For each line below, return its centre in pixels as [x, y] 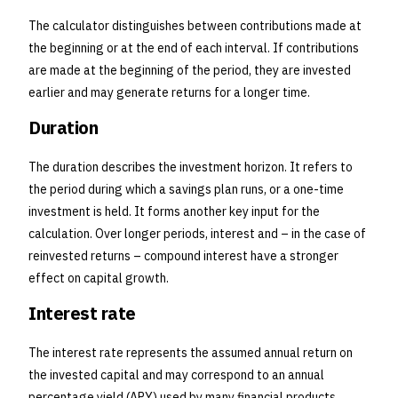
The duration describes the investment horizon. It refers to [191, 167]
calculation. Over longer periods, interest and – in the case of [197, 234]
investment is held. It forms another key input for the [174, 212]
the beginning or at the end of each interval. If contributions [194, 48]
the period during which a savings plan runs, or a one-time [186, 190]
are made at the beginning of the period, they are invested [190, 71]
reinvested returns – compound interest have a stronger [183, 256]
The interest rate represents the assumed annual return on [191, 353]
